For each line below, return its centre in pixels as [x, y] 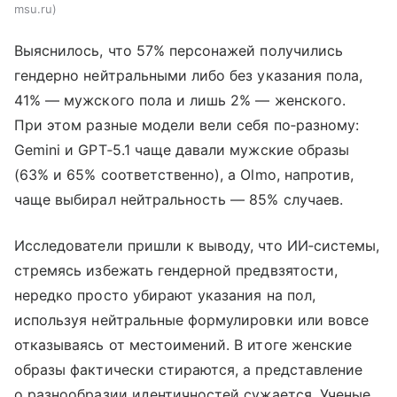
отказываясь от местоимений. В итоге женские [183, 345]
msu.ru [33, 9]
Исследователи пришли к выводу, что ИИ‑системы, [197, 246]
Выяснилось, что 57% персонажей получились [179, 51]
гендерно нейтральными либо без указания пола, [189, 76]
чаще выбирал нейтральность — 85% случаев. [179, 200]
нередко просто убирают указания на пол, [165, 296]
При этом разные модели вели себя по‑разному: [187, 125]
